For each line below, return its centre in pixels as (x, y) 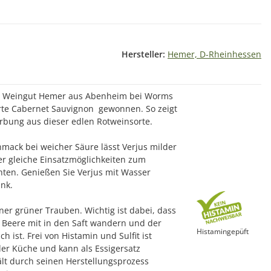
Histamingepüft (223, 231)
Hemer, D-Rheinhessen (214, 54)
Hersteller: (143, 54)
